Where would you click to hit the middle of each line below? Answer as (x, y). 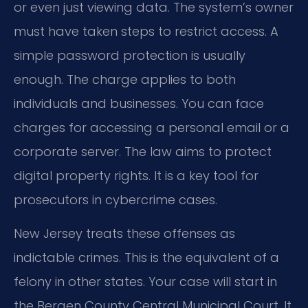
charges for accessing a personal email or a (152, 127)
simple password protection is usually (130, 55)
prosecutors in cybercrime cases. (115, 199)
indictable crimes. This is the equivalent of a (146, 258)
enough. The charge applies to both (125, 79)
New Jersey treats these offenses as (124, 234)
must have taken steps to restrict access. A (146, 31)
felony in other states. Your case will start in (145, 282)
